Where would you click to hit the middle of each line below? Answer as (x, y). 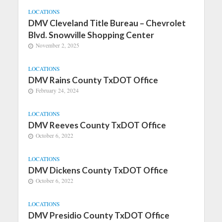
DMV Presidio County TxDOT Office (99, 215)
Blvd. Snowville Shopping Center (91, 35)
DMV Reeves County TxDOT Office (97, 125)
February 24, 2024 (57, 90)
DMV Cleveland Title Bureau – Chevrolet (107, 23)
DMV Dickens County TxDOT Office (98, 170)
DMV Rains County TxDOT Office (93, 80)
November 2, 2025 (57, 45)
